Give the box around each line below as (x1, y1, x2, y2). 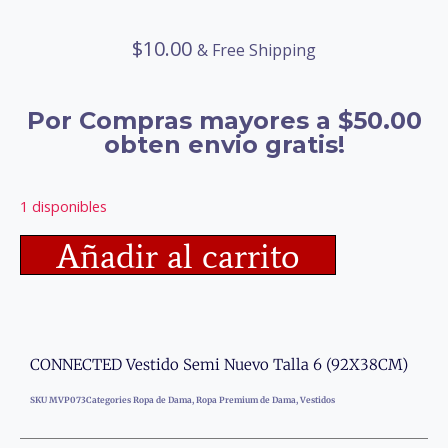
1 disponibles (20, 195, 107, 216)
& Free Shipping (197, 39, 316, 61)
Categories (86, 395, 131, 406)
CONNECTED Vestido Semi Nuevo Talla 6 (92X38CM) (30, 355, 408, 375)
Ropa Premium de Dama (196, 395, 296, 406)
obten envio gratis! (103, 130, 345, 159)
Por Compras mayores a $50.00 (26, 106, 422, 135)
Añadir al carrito (56, 235, 300, 278)
